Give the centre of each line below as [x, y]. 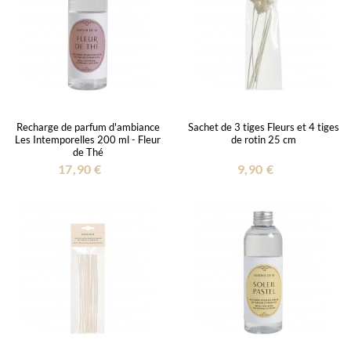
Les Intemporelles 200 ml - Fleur [88, 139]
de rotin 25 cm [263, 139]
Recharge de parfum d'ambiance [88, 127]
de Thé [88, 152]
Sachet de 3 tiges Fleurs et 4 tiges [263, 127]
